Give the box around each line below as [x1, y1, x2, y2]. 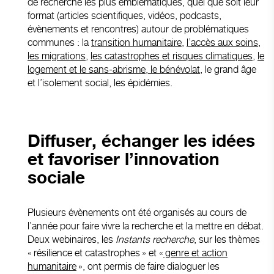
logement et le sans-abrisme [28, 63, 146, 75]
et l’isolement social [28, 76, 109, 89]
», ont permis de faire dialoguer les [76, 260, 220, 272]
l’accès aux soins [187, 36, 258, 48]
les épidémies [114, 76, 170, 89]
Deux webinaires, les [28, 233, 116, 245]
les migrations [28, 50, 86, 62]
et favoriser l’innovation [28, 150, 220, 169]
